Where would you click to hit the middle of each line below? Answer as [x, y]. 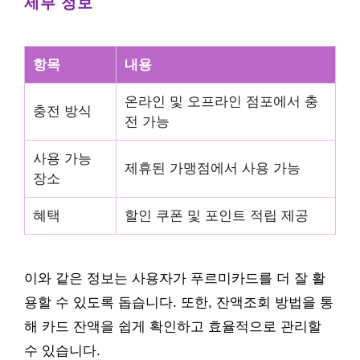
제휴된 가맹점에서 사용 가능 [213, 168]
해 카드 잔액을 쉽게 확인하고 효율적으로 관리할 [173, 327]
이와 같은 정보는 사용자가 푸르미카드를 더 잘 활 [175, 278]
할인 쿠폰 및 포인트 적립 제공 [217, 216]
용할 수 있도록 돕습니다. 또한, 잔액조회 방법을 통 [179, 303]
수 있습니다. [62, 351]
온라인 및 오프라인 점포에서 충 [221, 102]
